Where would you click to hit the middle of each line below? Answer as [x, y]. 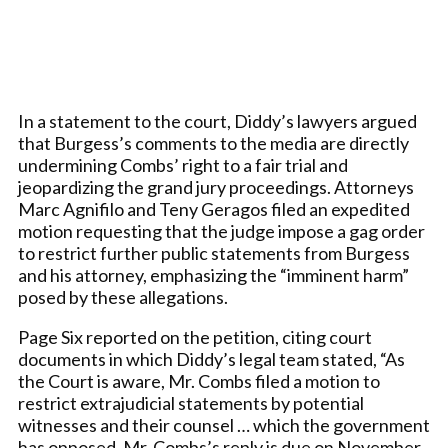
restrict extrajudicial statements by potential [191, 403]
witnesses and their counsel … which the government [224, 425]
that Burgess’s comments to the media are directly [213, 143]
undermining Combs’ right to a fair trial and [183, 165]
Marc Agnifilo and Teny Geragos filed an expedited [214, 209]
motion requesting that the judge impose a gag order [221, 231]
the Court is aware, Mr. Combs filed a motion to [199, 381]
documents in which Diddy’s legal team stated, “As [211, 359]
